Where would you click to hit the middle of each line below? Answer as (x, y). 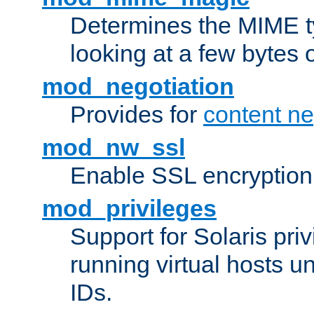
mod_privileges (129, 209)
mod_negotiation (138, 87)
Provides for (137, 115)
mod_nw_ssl (114, 148)
